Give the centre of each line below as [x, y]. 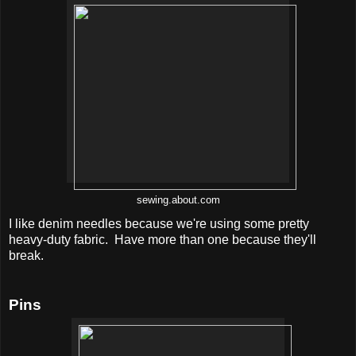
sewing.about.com [178, 201]
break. [26, 255]
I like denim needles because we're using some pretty [159, 223]
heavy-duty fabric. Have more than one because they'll [163, 239]
